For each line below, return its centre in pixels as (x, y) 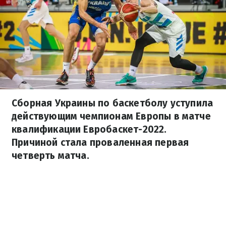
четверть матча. (50, 156)
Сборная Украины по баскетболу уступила (112, 103)
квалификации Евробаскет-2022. (89, 129)
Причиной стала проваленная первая (100, 143)
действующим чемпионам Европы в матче (111, 116)
